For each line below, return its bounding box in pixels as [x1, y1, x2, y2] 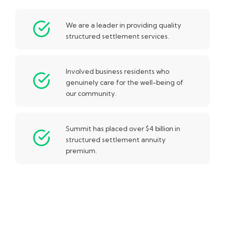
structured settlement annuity [66, 135, 166, 144]
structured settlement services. [66, 32, 169, 40]
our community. [66, 89, 117, 97]
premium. [66, 146, 97, 155]
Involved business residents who [66, 67, 169, 75]
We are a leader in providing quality [66, 21, 181, 29]
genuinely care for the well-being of [66, 78, 183, 86]
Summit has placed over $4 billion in [66, 124, 180, 133]
